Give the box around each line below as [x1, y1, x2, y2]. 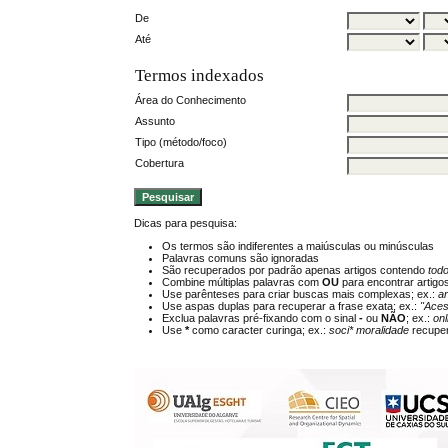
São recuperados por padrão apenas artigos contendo [162, 264, 429, 277]
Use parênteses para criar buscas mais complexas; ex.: [162, 288, 439, 301]
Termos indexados [135, 66, 265, 86]
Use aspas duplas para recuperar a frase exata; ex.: [162, 300, 421, 313]
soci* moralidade [329, 324, 410, 337]
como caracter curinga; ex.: [189, 324, 330, 337]
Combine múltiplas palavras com [162, 276, 323, 289]
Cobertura [135, 156, 185, 169]
